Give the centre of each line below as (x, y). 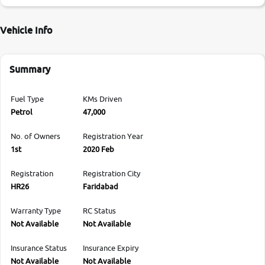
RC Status (99, 210)
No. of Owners (35, 136)
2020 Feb (98, 149)
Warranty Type (36, 210)
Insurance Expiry (111, 248)
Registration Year (113, 136)
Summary (30, 69)
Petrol (22, 112)
